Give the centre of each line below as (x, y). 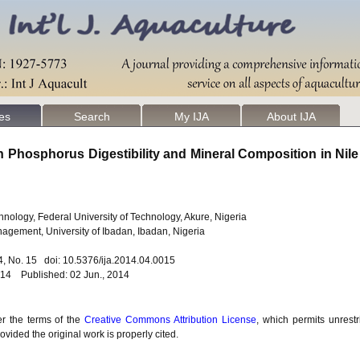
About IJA (291, 117)
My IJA (191, 117)
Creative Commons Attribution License (171, 320)
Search (92, 117)
